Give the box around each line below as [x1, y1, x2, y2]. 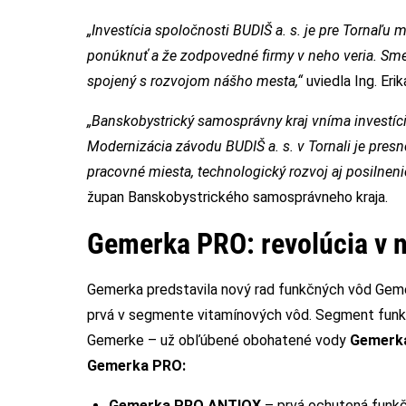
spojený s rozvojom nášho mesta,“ [87, 72, 306, 91]
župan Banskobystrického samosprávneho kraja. [87, 188, 388, 207]
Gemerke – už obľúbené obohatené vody [87, 332, 350, 350]
